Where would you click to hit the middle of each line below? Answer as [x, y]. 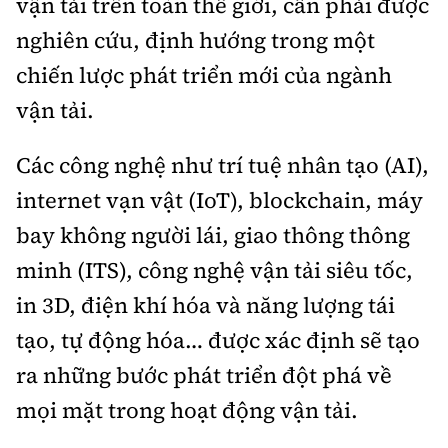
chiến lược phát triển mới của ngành [204, 74]
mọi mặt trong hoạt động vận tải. [187, 409]
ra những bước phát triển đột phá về [204, 374]
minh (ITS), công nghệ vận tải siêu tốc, [214, 269]
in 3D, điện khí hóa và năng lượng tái [205, 304]
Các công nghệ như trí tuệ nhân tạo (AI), [222, 164]
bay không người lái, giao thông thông [213, 234]
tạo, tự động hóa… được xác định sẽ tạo [218, 339]
